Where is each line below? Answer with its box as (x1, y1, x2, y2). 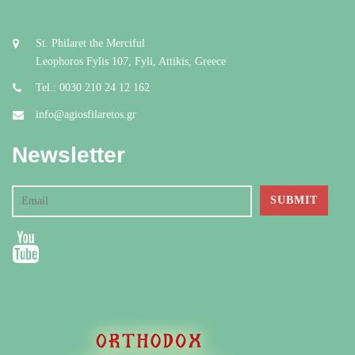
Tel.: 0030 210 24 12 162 (36, 82, 150, 94)
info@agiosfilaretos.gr (36, 109, 136, 121)
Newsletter (12, 143, 125, 168)
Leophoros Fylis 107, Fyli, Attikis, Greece (36, 55, 226, 68)
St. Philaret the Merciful (36, 37, 145, 50)
